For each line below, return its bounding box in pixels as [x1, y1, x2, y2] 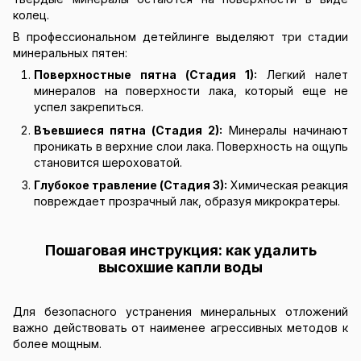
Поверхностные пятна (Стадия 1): [34, 68, 257, 82]
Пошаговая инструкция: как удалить [44, 241, 317, 259]
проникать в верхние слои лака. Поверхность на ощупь [34, 139, 348, 153]
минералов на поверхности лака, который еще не [34, 84, 348, 98]
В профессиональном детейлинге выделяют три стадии [13, 30, 348, 44]
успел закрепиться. [34, 100, 143, 114]
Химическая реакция [227, 178, 348, 193]
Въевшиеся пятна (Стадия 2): [34, 122, 222, 137]
